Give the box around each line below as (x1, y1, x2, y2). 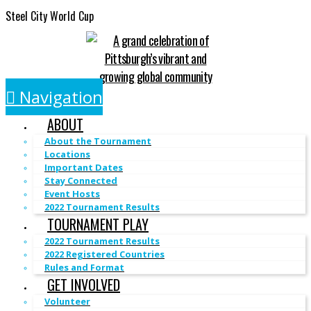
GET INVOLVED (47, 274, 120, 296)
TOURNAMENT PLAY (47, 214, 149, 235)
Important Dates (44, 161, 123, 174)
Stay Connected (44, 174, 117, 187)
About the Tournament (44, 135, 151, 148)
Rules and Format (44, 261, 124, 274)
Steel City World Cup (6, 7, 94, 24)
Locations (44, 148, 90, 161)
